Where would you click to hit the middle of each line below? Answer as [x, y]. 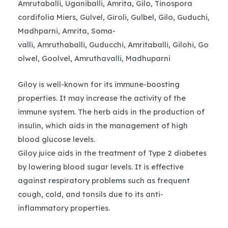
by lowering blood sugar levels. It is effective [101, 166]
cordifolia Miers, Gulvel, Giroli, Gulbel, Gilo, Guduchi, [114, 17]
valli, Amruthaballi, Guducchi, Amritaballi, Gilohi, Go [113, 45]
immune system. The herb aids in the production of [111, 111]
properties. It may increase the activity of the [102, 98]
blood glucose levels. [56, 139]
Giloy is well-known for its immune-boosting [99, 84]
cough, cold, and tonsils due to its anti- [91, 194]
